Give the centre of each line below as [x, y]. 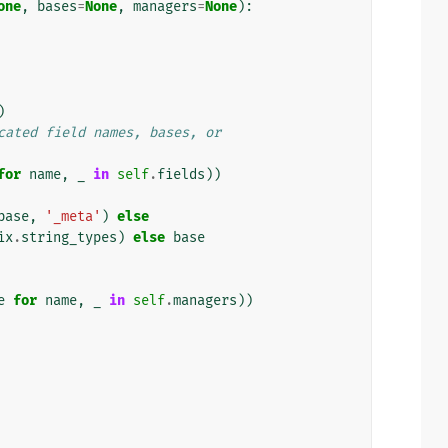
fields [181, 174]
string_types [69, 237]
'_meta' [73, 216]
